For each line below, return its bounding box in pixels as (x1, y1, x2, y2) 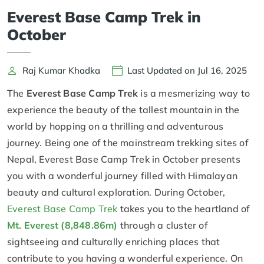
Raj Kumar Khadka (22, 65, 100, 77)
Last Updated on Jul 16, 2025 (127, 65, 247, 77)
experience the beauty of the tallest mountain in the (7, 103, 240, 115)
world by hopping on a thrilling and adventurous (7, 120, 224, 132)
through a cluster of (117, 219, 208, 231)
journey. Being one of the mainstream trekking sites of (7, 136, 249, 148)
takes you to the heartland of (117, 202, 250, 214)
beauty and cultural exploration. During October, (7, 186, 226, 198)
